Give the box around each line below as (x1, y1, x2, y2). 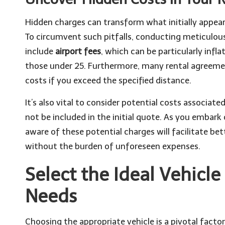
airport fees (55, 46, 101, 56)
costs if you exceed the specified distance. (25, 75, 191, 85)
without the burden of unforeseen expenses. (25, 141, 200, 151)
